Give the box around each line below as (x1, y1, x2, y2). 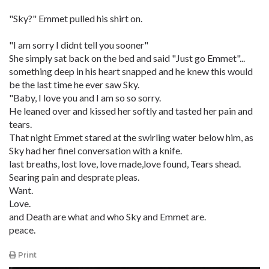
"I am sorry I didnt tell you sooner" (9, 39, 148, 50)
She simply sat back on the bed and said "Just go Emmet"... (9, 52, 245, 64)
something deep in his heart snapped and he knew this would (9, 65, 253, 77)
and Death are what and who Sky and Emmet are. (9, 211, 206, 222)
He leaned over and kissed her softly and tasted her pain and (9, 105, 253, 116)
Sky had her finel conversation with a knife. (9, 145, 182, 156)
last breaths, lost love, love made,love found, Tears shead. (9, 158, 241, 169)
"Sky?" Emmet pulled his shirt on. (9, 13, 142, 24)
